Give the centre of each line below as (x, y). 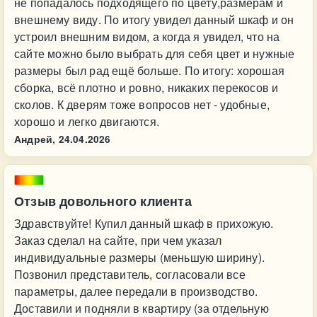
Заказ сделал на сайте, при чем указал (118, 240)
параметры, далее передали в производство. (136, 291)
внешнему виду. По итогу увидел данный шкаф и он (154, 19)
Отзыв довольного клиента (103, 201)
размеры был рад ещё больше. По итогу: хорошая (149, 70)
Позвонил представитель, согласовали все (130, 274)
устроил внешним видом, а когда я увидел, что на (147, 36)
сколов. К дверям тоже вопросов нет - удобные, (142, 104)
